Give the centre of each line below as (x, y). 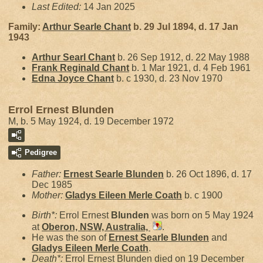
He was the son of (70, 237)
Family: (25, 27)
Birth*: (45, 215)
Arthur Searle (73, 27)
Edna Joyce (59, 78)
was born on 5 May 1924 (201, 215)
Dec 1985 (52, 185)
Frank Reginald (67, 68)
